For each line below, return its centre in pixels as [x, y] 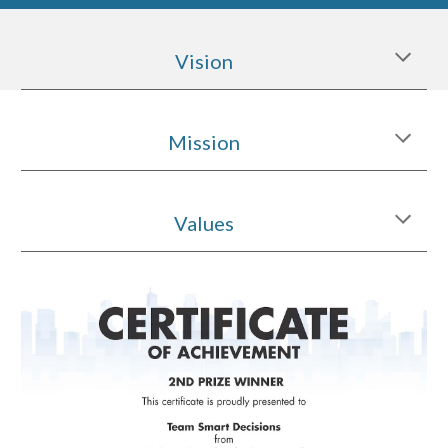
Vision [204, 61]
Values [204, 223]
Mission [204, 142]
